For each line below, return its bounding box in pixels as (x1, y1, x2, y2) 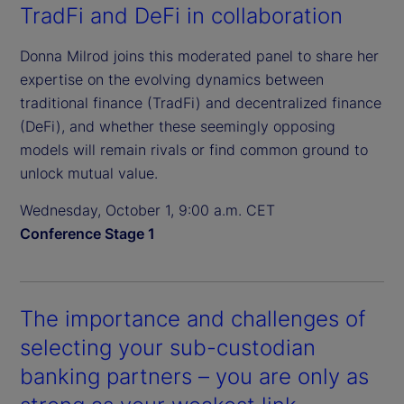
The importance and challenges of (20, 305, 365, 332)
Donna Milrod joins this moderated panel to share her (20, 46, 379, 65)
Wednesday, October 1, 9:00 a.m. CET (20, 200, 275, 219)
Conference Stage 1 (20, 224, 155, 243)
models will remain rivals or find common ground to (20, 140, 368, 159)
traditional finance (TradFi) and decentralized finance (20, 93, 381, 112)
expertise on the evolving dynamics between (20, 69, 324, 88)
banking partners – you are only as (20, 363, 369, 390)
